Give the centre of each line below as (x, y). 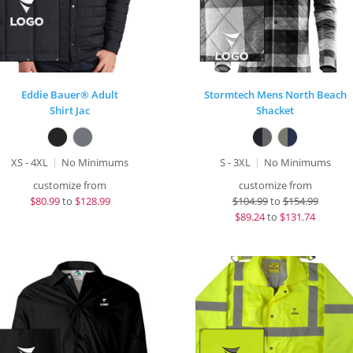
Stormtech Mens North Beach (275, 95)
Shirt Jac (70, 110)
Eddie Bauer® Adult (70, 95)
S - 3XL (235, 162)
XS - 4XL (30, 162)
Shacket (275, 110)
